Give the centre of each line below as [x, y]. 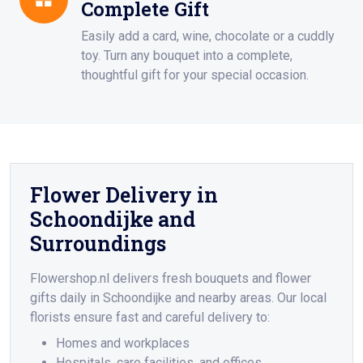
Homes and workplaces [123, 344]
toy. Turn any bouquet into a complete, [187, 56]
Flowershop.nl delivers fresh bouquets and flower [171, 279]
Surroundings [98, 244]
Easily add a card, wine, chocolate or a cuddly [208, 36]
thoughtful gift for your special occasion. [195, 75]
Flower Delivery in [124, 195]
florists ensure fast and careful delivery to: [150, 318]
